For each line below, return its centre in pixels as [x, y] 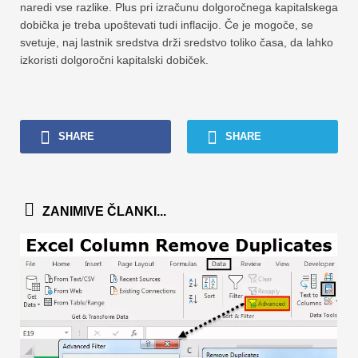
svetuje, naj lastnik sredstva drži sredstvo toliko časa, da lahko [177, 42]
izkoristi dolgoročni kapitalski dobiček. [114, 60]
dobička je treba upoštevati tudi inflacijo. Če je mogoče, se [167, 24]
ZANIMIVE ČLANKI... [104, 211]
